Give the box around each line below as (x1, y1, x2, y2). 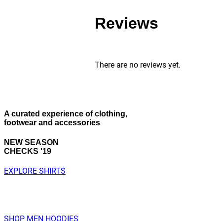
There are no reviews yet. (95, 60, 181, 70)
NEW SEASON (4, 138, 59, 147)
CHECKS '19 (4, 147, 51, 155)
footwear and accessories (4, 118, 100, 127)
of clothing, (83, 110, 127, 118)
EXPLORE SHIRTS (4, 166, 66, 176)
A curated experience (4, 110, 83, 118)
